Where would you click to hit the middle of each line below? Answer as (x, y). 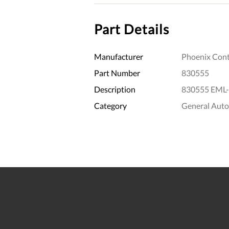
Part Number (117, 73)
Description (115, 89)
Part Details (132, 29)
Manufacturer (119, 56)
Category (110, 105)
